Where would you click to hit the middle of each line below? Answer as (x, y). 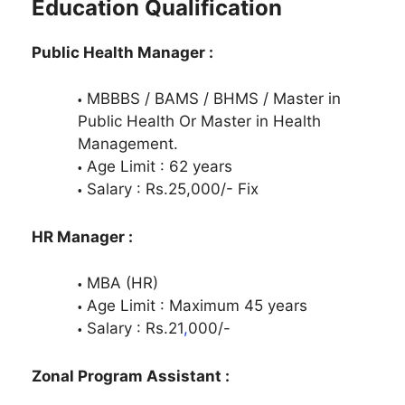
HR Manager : (82, 236)
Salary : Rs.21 (135, 329)
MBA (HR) (122, 283)
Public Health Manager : (122, 52)
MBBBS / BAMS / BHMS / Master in (214, 99)
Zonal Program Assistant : (131, 376)
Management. (128, 144)
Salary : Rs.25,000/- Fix (173, 189)
